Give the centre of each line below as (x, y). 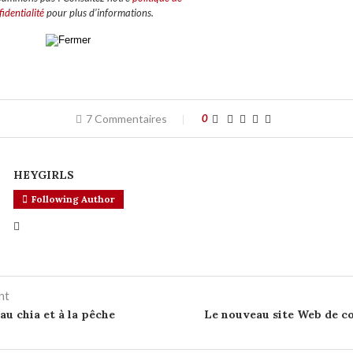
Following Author (73, 199)
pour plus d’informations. (98, 13)
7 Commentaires (126, 119)
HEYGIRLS (43, 175)
